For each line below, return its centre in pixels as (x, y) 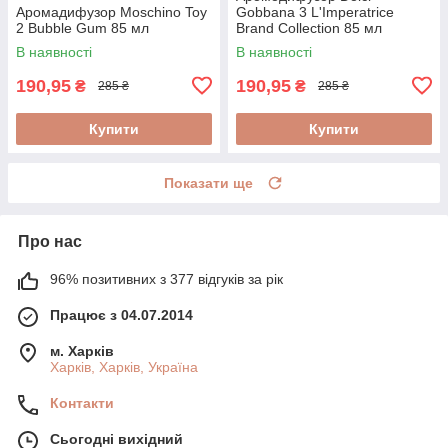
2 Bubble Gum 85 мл (82, 27)
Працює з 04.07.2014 (121, 314)
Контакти (82, 402)
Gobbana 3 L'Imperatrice (315, 11)
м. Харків (82, 350)
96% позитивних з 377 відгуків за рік (166, 278)
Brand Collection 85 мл (309, 27)
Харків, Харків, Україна (124, 366)
